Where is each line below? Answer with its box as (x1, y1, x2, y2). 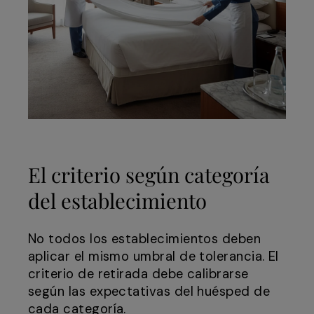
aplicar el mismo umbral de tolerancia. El (28, 248, 279, 266)
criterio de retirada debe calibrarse (28, 266, 249, 283)
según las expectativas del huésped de (28, 283, 271, 301)
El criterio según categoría (28, 161, 270, 189)
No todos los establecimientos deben (28, 231, 261, 248)
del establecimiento (28, 186, 207, 214)
